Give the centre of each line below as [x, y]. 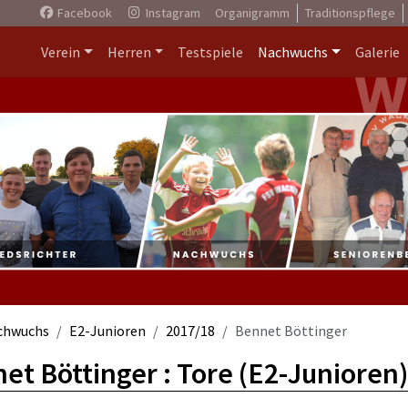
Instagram [171, 13]
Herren [129, 52]
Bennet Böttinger [291, 331]
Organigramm [252, 13]
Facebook [83, 13]
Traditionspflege [350, 13]
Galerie [377, 52]
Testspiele [211, 52]
